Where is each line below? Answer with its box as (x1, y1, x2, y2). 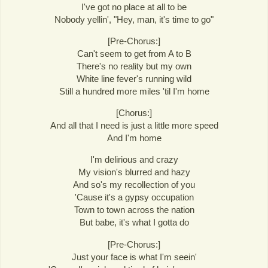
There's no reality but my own (77, 61, 191, 72)
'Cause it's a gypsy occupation (74, 192, 194, 203)
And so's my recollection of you (73, 179, 195, 190)
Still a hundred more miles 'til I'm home (59, 86, 209, 97)
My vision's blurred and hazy (78, 167, 190, 178)
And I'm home (106, 133, 162, 144)
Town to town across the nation (74, 205, 194, 215)
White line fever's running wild (77, 74, 191, 84)
